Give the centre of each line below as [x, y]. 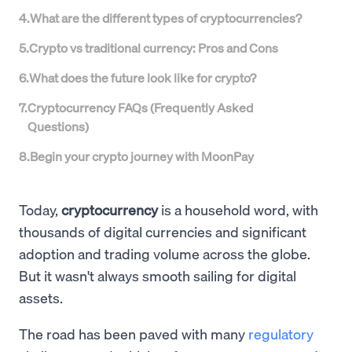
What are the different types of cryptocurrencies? [166, 18]
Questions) [58, 126]
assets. [41, 297]
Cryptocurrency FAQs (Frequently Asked [140, 107]
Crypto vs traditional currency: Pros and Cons [154, 48]
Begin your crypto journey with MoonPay [142, 156]
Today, [40, 209]
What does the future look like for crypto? [143, 77]
